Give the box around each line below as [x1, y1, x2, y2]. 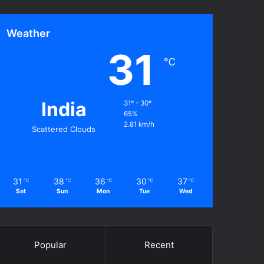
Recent [144, 239, 174, 250]
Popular [34, 239, 67, 250]
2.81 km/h [124, 120, 154, 128]
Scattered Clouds [32, 124, 95, 134]
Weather [6, 27, 51, 39]
